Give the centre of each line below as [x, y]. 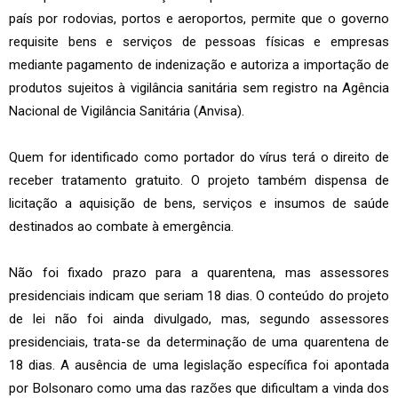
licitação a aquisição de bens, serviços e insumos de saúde [199, 203]
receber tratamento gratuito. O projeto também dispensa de [199, 180]
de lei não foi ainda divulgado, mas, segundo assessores [199, 318]
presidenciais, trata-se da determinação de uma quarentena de [199, 342]
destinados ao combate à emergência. [121, 226]
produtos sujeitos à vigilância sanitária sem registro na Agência [199, 88]
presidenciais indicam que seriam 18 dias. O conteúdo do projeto [199, 295]
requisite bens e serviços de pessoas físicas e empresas [199, 41]
